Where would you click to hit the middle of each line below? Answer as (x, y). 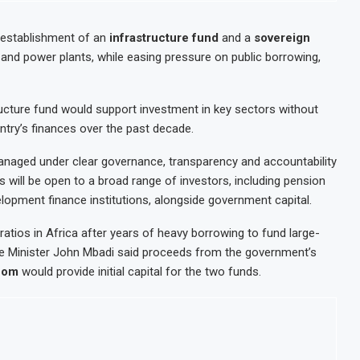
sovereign (282, 38)
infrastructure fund (164, 38)
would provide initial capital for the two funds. (140, 272)
